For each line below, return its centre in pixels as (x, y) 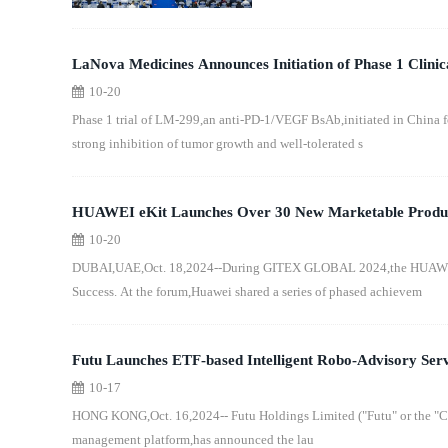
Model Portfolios (126, 390)
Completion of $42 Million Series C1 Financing (224, 94)
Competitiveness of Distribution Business (204, 242)
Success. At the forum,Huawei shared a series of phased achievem (247, 291)
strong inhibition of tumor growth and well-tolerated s (217, 143)
